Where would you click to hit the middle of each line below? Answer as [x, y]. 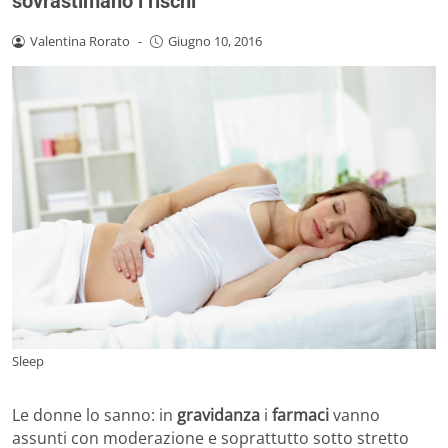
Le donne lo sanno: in [94, 415]
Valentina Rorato [79, 41]
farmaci [298, 415]
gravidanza [220, 415]
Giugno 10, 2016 [214, 41]
